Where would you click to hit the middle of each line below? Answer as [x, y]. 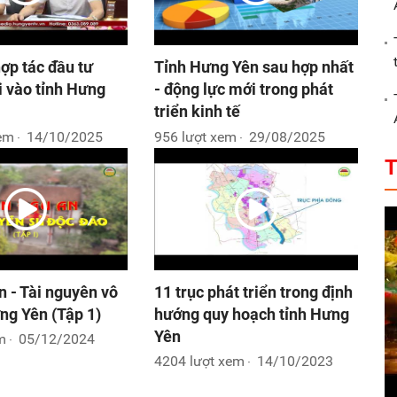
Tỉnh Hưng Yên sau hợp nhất [253, 67]
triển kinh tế [197, 112]
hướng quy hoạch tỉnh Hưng [251, 314]
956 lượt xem [195, 136]
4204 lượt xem [199, 362]
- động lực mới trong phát [243, 90]
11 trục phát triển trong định [253, 292]
